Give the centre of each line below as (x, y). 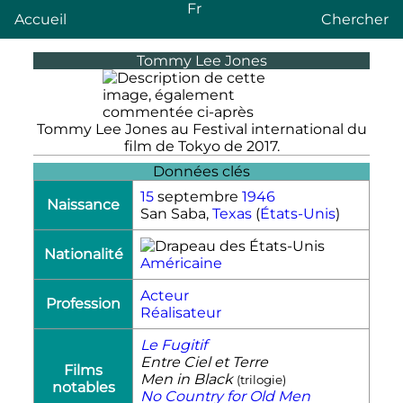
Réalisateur (181, 312)
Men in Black (187, 379)
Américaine (181, 263)
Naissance (83, 204)
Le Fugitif (174, 345)
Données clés (201, 171)
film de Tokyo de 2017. (201, 146)
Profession (83, 303)
